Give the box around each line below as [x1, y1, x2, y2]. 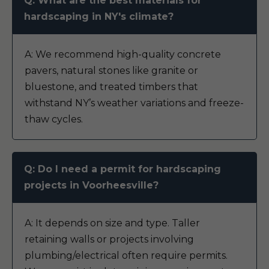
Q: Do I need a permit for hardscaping [24, 163, 221, 175]
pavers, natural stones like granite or [25, 65, 198, 76]
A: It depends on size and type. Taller [25, 217, 200, 229]
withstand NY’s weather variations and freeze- [25, 97, 244, 109]
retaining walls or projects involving [25, 234, 194, 245]
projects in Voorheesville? [24, 180, 159, 191]
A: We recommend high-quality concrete [25, 49, 221, 60]
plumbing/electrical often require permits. [25, 250, 228, 261]
